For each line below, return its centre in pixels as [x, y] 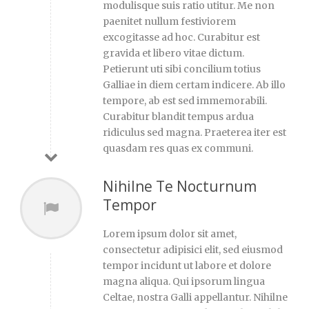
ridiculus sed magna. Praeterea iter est [195, 132]
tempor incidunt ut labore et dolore [187, 265]
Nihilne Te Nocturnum [180, 186]
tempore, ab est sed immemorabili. [185, 100]
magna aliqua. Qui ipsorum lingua [184, 281]
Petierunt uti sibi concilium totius [182, 69]
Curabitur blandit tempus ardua [178, 116]
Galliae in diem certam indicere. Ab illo [194, 84]
